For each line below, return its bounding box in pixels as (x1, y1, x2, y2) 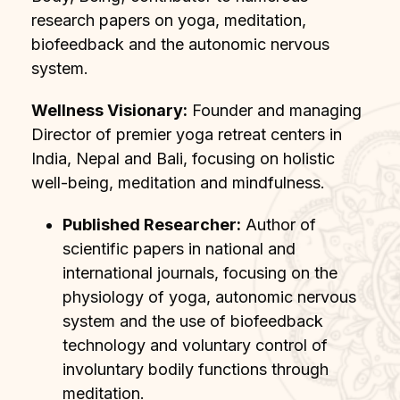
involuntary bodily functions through (62, 359, 329, 379)
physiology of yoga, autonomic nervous (62, 287, 356, 306)
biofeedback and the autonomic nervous (31, 34, 329, 54)
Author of (241, 214, 316, 234)
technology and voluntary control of (62, 335, 328, 354)
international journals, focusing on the (62, 262, 337, 282)
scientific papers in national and (62, 238, 296, 258)
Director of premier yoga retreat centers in (31, 124, 342, 144)
